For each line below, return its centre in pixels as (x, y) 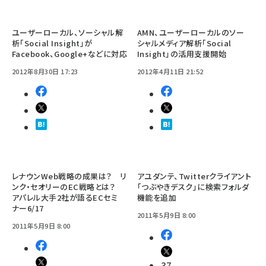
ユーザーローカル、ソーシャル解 (68, 32)
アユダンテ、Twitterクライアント (194, 176)
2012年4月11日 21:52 (170, 71)
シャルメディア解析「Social (184, 43)
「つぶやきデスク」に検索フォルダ (193, 186)
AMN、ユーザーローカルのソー (191, 32)
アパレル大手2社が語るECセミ (65, 197)
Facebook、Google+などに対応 (70, 53)
